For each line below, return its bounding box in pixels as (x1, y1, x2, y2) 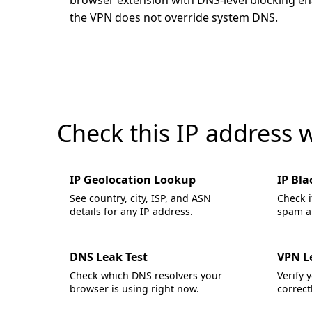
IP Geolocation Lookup (70, 172, 196, 187)
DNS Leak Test (70, 249, 148, 265)
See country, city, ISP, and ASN (70, 192, 211, 205)
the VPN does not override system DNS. (70, 10, 278, 25)
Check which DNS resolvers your (70, 269, 222, 282)
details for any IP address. (70, 205, 193, 218)
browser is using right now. (70, 282, 199, 295)
